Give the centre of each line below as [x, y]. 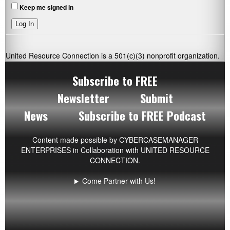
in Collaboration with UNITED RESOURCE [140, 150]
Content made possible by [75, 140]
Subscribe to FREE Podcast [142, 116]
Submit [156, 98]
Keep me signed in [46, 7]
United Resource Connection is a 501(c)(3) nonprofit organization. [113, 56]
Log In [25, 24]
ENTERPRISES [46, 150]
